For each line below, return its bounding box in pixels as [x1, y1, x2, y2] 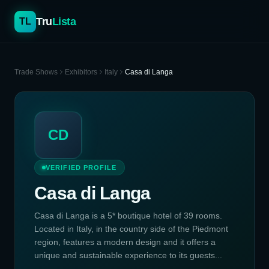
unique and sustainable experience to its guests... [34, 250, 222, 260]
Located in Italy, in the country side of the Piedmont [34, 224, 228, 234]
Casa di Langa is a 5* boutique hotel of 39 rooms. [34, 211, 222, 220]
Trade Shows [14, 68, 58, 76]
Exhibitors [65, 68, 97, 76]
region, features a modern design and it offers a [34, 237, 216, 247]
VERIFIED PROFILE [46, 164, 117, 171]
